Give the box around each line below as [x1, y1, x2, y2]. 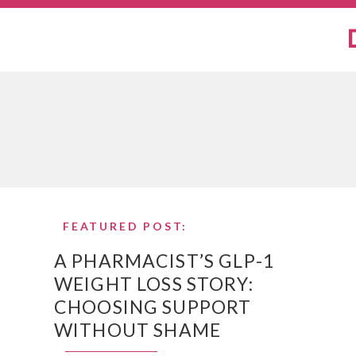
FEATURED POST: [63, 219, 188, 233]
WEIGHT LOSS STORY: [54, 273, 253, 295]
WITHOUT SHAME [54, 319, 221, 341]
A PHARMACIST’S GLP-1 [54, 250, 274, 272]
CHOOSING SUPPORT [54, 296, 252, 318]
